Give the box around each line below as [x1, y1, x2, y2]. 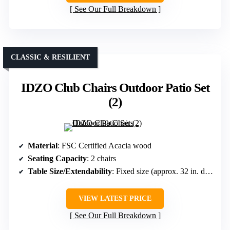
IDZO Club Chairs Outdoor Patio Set [21, 81, 209, 95]
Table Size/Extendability [28, 167, 112, 176]
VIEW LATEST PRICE [79, 195, 151, 203]
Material [28, 141, 57, 150]
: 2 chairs [87, 154, 116, 163]
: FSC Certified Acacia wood [57, 141, 151, 150]
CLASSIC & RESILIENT [11, 53, 90, 62]
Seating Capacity [28, 154, 87, 163]
